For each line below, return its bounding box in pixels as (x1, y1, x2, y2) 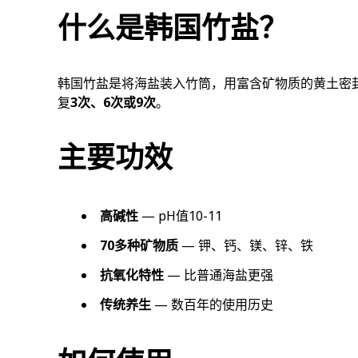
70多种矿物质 (100, 237, 178, 254)
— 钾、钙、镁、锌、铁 (178, 237, 313, 254)
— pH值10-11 (138, 207, 222, 225)
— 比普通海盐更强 (164, 266, 273, 284)
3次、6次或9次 (70, 93, 156, 111)
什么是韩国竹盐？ (58, 8, 288, 47)
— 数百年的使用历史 (151, 296, 273, 313)
